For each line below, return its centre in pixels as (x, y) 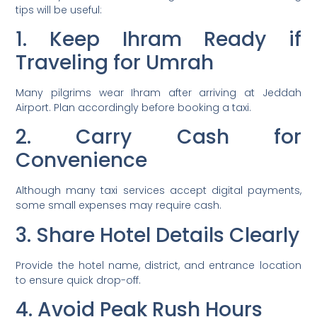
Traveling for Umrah (115, 63)
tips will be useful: (59, 10)
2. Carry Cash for (158, 137)
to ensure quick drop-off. (79, 280)
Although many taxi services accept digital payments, (158, 191)
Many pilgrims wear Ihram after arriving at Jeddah (158, 93)
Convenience (82, 161)
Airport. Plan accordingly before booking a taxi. (134, 108)
